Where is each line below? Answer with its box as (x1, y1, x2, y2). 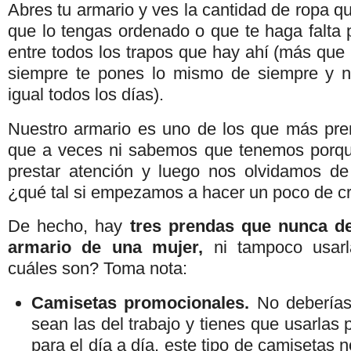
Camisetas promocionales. (31, 293, 250, 313)
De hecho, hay (8, 216, 130, 237)
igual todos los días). (8, 84, 164, 104)
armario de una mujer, (8, 237, 214, 258)
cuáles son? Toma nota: (8, 259, 187, 279)
